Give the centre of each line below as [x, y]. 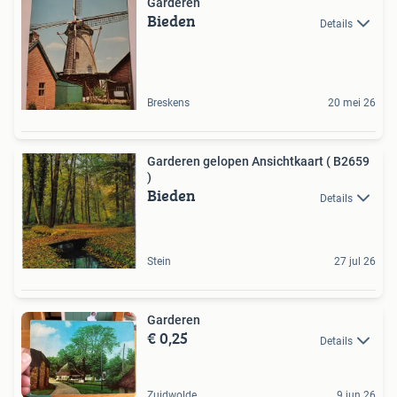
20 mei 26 [352, 103]
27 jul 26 [355, 262]
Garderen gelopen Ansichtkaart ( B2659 [258, 162]
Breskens [168, 103]
